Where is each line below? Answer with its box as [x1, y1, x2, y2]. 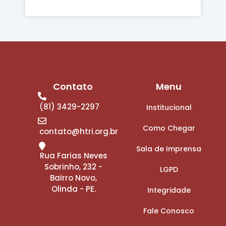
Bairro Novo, [50, 172, 97, 183]
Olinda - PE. [51, 183, 96, 194]
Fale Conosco [143, 205, 195, 216]
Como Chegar [142, 123, 195, 133]
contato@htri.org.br [39, 126, 118, 137]
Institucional [146, 102, 192, 112]
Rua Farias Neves [39, 150, 107, 161]
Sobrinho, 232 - [44, 161, 103, 172]
